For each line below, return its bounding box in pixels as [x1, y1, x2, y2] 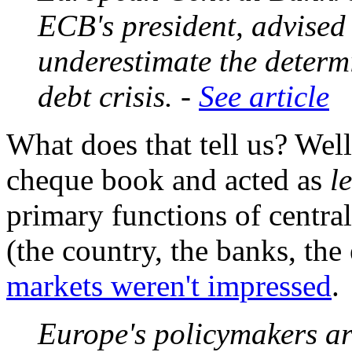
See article [199, 79, 329, 114]
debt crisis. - [38, 79, 199, 114]
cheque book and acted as [6, 163, 330, 197]
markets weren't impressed [6, 269, 332, 303]
